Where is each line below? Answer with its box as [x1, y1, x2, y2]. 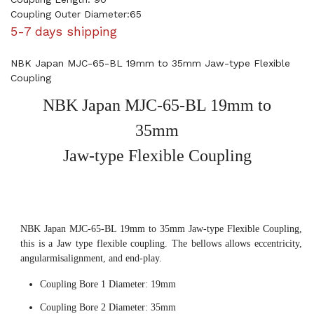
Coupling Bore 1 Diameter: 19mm [40, 279, 176, 289]
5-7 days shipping [11, 24, 117, 39]
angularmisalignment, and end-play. [20, 253, 162, 264]
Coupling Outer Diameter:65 [11, 8, 142, 20]
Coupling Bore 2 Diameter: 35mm [40, 302, 176, 313]
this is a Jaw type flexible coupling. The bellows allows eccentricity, [20, 238, 302, 249]
